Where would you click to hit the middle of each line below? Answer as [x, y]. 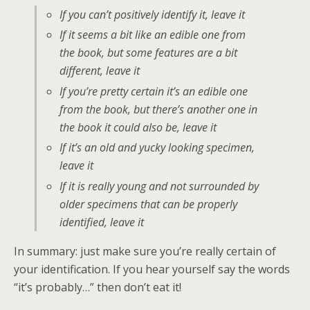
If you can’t [86, 15]
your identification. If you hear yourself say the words [152, 269]
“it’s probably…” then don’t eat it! [98, 287]
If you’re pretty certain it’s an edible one [153, 91]
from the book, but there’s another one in [158, 109]
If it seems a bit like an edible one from [152, 35]
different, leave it [99, 71]
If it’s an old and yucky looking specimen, [157, 148]
